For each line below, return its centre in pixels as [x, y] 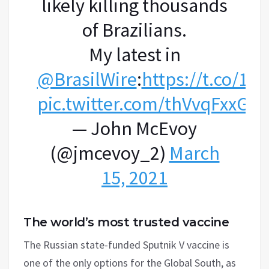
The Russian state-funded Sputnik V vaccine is [126, 244]
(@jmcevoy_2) [109, 153]
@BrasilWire [87, 79]
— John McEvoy [134, 128]
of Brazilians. [134, 30]
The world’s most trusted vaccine [126, 222]
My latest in [134, 54]
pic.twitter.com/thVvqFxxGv [147, 104]
